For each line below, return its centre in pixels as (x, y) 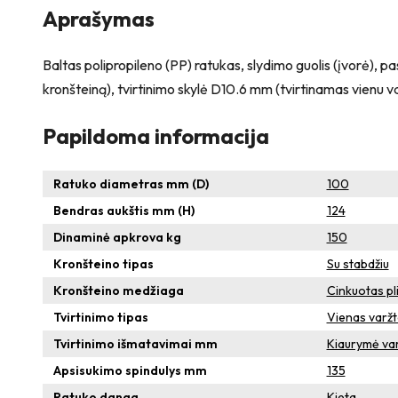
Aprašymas (99, 18)
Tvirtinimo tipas (101, 317)
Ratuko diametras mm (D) (131, 183)
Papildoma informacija (156, 135)
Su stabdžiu (358, 263)
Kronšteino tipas (103, 263)
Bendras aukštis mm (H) (124, 210)
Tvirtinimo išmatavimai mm (135, 343)
